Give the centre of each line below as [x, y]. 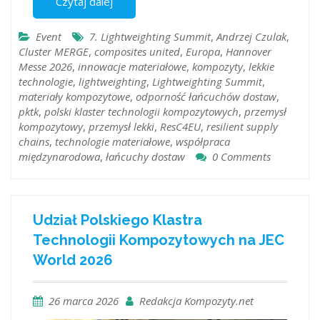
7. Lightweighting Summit [150, 36]
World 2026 [73, 260]
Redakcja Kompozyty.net [196, 301]
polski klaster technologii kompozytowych [141, 111]
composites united [137, 51]
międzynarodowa [59, 156]
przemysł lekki [121, 126]
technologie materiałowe [112, 141]
